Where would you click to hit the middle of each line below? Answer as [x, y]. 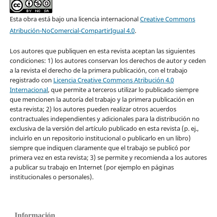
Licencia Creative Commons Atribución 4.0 [113, 80]
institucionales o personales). [51, 177]
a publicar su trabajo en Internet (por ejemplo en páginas [92, 167]
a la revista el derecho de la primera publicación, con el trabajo [98, 70]
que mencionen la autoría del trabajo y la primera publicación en [102, 99]
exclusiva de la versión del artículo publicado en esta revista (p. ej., [104, 128]
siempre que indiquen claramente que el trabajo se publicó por [100, 147]
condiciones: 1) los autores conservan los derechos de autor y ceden [108, 60]
